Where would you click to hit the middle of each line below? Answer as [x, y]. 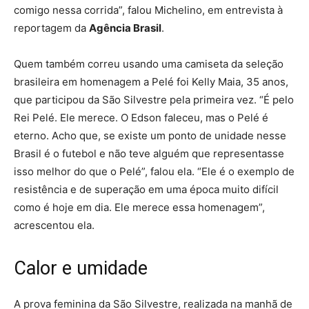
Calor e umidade [81, 269]
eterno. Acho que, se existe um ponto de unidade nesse [150, 136]
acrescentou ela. [54, 226]
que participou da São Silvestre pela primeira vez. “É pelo [154, 100]
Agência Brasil [125, 28]
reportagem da [51, 28]
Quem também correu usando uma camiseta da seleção [149, 64]
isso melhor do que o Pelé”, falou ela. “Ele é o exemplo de [154, 172]
